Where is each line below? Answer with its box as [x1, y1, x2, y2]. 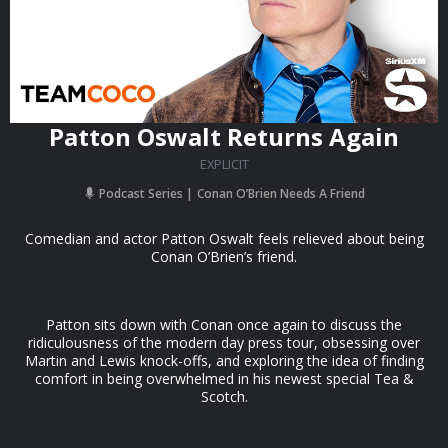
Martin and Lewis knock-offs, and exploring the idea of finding [24, 351, 424, 370]
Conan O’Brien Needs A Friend [196, 185, 365, 202]
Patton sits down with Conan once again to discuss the [46, 315, 402, 334]
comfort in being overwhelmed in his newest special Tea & [34, 369, 414, 388]
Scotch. [200, 387, 248, 406]
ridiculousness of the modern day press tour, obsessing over [28, 333, 420, 352]
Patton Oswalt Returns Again [49, 120, 399, 153]
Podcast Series [95, 185, 186, 202]
